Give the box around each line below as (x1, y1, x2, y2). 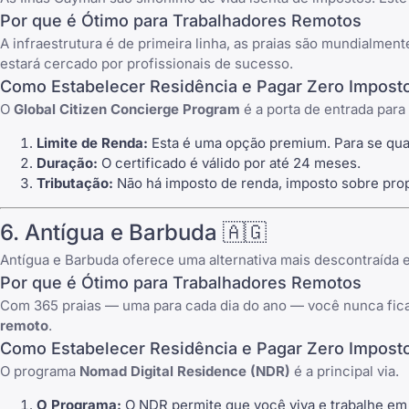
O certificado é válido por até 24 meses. (98, 153, 361, 172)
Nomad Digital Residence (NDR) (79, 362, 290, 381)
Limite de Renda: (37, 133, 148, 152)
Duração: (37, 153, 98, 172)
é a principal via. (290, 362, 399, 381)
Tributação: (37, 173, 113, 192)
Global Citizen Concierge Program (14, 100, 240, 118)
